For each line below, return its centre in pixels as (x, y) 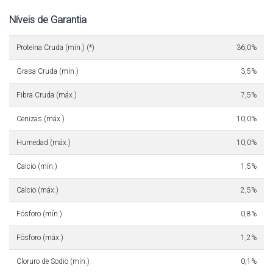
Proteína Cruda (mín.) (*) (55, 47)
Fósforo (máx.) (40, 237)
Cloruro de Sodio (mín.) (53, 261)
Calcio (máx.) (37, 190)
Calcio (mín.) (37, 166)
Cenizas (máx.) (41, 119)
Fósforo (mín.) (39, 214)
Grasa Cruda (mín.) (48, 71)
